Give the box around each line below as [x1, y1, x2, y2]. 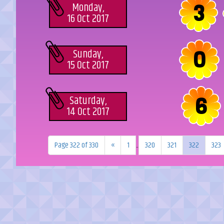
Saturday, [69, 92, 106, 109]
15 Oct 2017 [67, 57, 109, 74]
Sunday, [73, 46, 103, 63]
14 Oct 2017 [66, 103, 109, 120]
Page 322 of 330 [54, 139, 98, 151]
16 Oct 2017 [67, 10, 109, 27]
